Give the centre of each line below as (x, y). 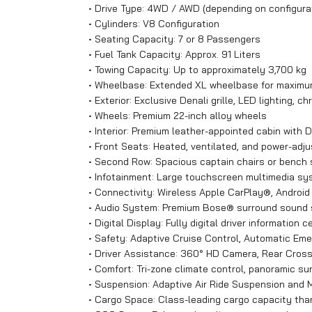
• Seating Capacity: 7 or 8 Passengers (174, 39)
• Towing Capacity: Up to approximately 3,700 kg (197, 69)
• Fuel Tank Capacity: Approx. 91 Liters (174, 54)
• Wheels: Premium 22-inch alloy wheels (178, 115)
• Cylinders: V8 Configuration (154, 23)
